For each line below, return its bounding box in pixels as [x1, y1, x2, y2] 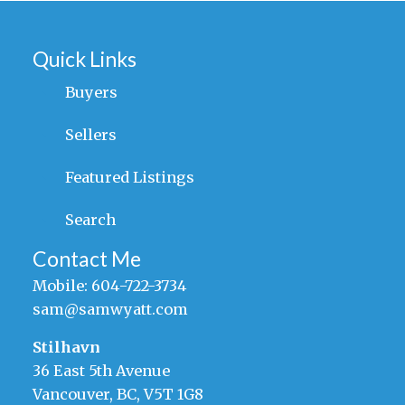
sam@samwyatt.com [32, 299, 188, 318]
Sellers [64, 125, 117, 144]
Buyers [64, 82, 118, 101]
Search [64, 210, 116, 229]
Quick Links [32, 45, 137, 71]
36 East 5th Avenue [32, 362, 170, 381]
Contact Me [32, 245, 141, 271]
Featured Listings [64, 167, 194, 186]
